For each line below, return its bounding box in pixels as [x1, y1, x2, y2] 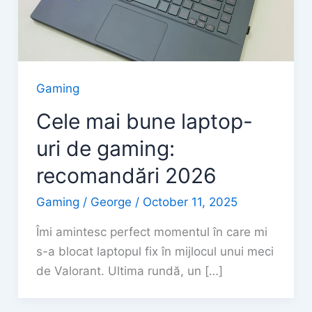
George [90, 194, 135, 209]
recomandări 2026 [36, 162, 217, 188]
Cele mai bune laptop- [36, 108, 253, 134]
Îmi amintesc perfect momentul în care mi [36, 224, 267, 239]
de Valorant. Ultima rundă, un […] [36, 263, 223, 278]
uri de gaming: [36, 135, 175, 161]
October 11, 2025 [142, 194, 237, 209]
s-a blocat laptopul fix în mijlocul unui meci [36, 244, 274, 258]
